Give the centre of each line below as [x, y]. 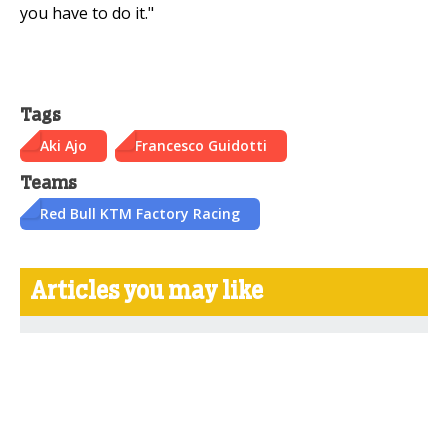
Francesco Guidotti [201, 145]
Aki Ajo [63, 145]
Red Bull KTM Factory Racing [140, 213]
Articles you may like [146, 291]
